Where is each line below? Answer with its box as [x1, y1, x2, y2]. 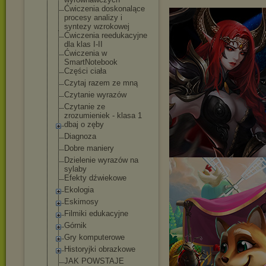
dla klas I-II [64, 40, 103, 49]
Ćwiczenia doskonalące [64, 4, 145, 13]
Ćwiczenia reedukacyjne [64, 31, 147, 40]
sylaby [64, 164, 87, 173]
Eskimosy [64, 197, 99, 206]
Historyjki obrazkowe [64, 245, 135, 254]
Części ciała [64, 66, 106, 75]
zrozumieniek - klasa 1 [64, 111, 142, 120]
